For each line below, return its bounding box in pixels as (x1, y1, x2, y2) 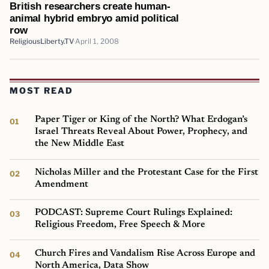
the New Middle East (35, 139, 125, 149)
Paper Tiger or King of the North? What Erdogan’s (35, 115, 248, 125)
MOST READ (10, 85, 73, 96)
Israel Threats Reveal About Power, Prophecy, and (35, 127, 248, 137)
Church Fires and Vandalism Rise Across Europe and (35, 248, 256, 258)
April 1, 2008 (75, 37, 119, 46)
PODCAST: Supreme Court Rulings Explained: (35, 208, 233, 218)
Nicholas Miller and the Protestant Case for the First (35, 167, 259, 177)
